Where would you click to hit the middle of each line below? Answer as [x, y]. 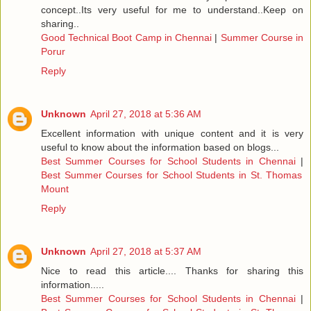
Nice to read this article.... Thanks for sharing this [172, 270]
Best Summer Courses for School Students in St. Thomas [172, 175]
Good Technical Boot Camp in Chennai [128, 37]
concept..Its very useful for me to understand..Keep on [172, 9]
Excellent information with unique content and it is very [172, 133]
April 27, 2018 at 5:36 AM [146, 114]
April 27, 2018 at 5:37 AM [146, 251]
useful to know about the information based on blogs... [160, 147]
